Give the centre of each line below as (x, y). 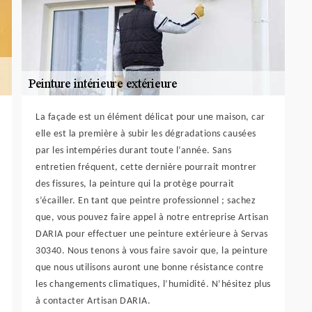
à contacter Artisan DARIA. (93, 301)
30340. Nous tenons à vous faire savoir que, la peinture (152, 251)
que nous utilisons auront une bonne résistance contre (150, 267)
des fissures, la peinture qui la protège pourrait (135, 184)
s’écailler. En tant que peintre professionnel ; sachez (146, 201)
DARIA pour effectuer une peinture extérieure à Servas (152, 234)
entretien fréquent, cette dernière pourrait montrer (146, 167)
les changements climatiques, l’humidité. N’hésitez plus (153, 284)
